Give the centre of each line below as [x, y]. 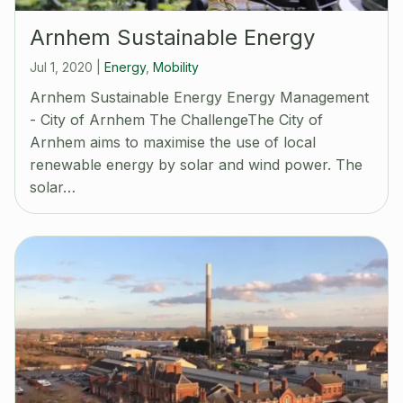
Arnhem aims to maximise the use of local [173, 143]
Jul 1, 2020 [63, 67]
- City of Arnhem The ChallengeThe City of [176, 120]
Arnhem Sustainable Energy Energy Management [199, 98]
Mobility [176, 67]
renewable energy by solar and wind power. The [196, 165]
